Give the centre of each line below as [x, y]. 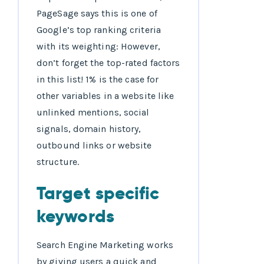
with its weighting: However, [98, 47]
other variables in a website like [105, 96]
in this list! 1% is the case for [98, 80]
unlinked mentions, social [93, 113]
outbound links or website [94, 146]
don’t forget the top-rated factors [108, 63]
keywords [75, 217]
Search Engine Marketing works [105, 245]
